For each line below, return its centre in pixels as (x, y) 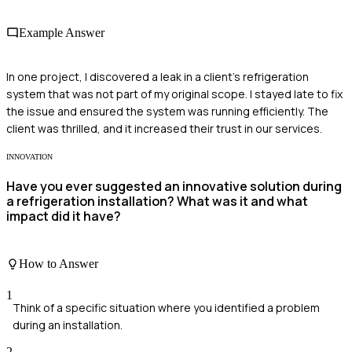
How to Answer (59, 264)
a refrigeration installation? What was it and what (157, 201)
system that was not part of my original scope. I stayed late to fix (174, 93)
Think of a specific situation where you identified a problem (166, 307)
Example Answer (62, 33)
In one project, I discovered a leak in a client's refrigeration (158, 76)
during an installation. (68, 324)
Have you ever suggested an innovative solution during (174, 186)
